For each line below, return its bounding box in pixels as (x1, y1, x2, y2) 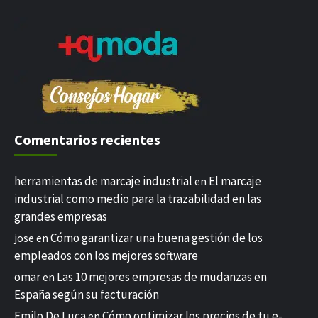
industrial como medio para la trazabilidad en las (14, 191, 261, 207)
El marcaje (209, 173, 261, 189)
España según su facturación (14, 287, 159, 302)
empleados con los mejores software (14, 248, 198, 263)
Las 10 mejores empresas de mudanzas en (57, 269, 267, 285)
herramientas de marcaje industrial (14, 173, 192, 189)
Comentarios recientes (14, 131, 160, 148)
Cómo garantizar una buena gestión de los (50, 230, 263, 246)
